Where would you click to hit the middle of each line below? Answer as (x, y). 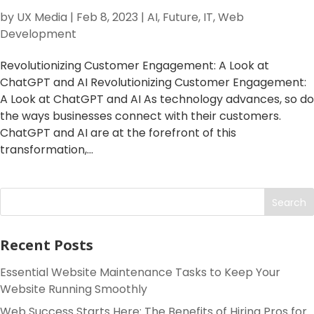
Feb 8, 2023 (107, 17)
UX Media (42, 17)
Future (180, 17)
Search (289, 202)
